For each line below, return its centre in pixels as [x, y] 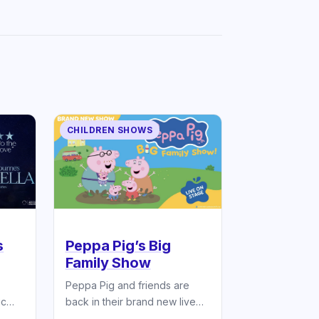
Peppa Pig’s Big [118, 246]
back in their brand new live [130, 302]
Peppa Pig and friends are [127, 286]
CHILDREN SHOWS [110, 130]
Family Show [108, 263]
